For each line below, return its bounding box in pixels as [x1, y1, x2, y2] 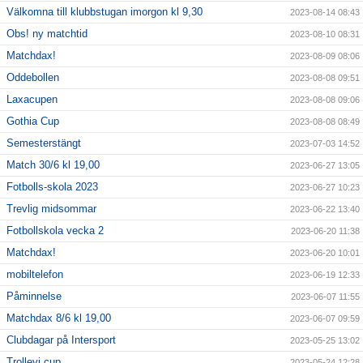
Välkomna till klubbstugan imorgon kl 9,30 [6, 6, 203, 19]
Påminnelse [6, 290, 62, 303]
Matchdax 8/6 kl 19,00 [6, 312, 111, 325]
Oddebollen [6, 71, 59, 84]
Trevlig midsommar [6, 203, 96, 216]
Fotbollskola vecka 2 [6, 224, 104, 237]
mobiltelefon [6, 268, 63, 281]
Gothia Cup [6, 115, 59, 128]
